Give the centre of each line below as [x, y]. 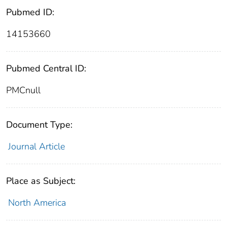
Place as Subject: [41, 181]
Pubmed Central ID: [46, 69]
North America [37, 203]
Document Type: [39, 125]
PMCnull [23, 90]
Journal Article [36, 147]
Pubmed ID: [30, 12]
